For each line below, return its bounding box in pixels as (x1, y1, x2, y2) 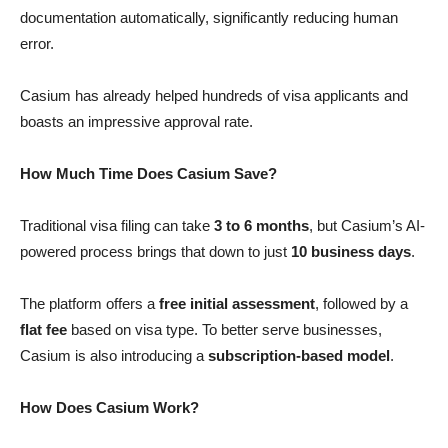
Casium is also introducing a (20, 347, 208, 365)
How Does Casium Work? (20, 399, 199, 417)
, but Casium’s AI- (309, 217, 425, 235)
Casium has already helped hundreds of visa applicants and (20, 87, 408, 105)
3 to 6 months (214, 217, 309, 235)
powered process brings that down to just (20, 243, 291, 261)
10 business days (291, 243, 411, 261)
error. (20, 35, 54, 53)
